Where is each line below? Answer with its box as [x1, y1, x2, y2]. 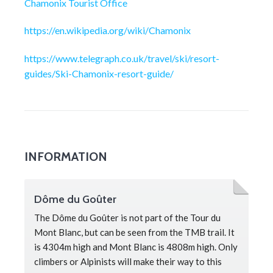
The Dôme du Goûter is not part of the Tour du [34, 212, 221, 224]
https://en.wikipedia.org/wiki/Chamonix [24, 24, 191, 37]
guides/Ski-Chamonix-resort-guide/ [24, 68, 174, 80]
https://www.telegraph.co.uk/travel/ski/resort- [24, 52, 219, 65]
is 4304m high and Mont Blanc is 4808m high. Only [34, 241, 238, 253]
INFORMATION [24, 149, 107, 165]
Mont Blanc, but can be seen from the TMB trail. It [34, 227, 235, 238]
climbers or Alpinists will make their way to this [34, 256, 222, 268]
